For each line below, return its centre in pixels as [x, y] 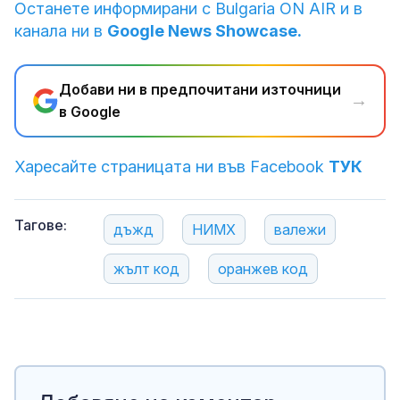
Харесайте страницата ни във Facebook [171, 166]
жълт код [146, 268]
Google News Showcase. [204, 30]
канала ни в [61, 30]
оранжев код [263, 268]
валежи [300, 229]
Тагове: [41, 225]
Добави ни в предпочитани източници [200, 89]
